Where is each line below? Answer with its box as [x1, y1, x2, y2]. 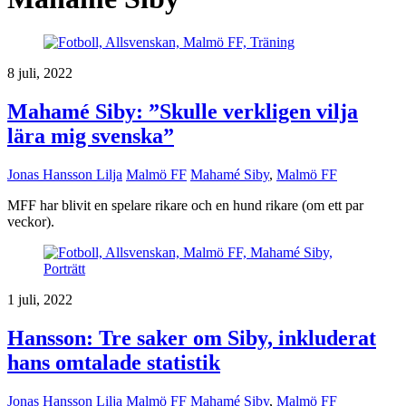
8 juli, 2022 [7, 65, 72, 82]
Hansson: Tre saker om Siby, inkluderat [7, 326, 376, 351]
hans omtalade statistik [7, 351, 220, 375]
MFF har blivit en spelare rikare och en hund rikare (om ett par [7, 198, 363, 214]
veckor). [7, 214, 54, 230]
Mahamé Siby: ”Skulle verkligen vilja [7, 100, 358, 124]
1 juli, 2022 [7, 292, 72, 308]
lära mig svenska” [7, 124, 174, 149]
